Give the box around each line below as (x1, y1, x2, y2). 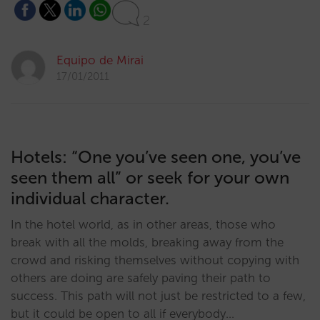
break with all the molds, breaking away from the (11, 235, 284, 249)
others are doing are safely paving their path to (11, 271, 271, 285)
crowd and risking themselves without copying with (11, 253, 299, 267)
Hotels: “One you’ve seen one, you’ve (11, 146, 301, 167)
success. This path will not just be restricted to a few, (11, 289, 306, 303)
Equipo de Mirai (56, 53, 144, 67)
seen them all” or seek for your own (11, 167, 289, 188)
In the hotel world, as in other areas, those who (11, 217, 276, 231)
